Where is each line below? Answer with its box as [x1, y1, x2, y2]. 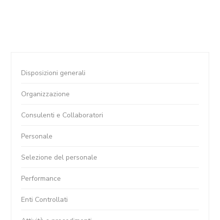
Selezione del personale [21, 152, 98, 162]
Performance [21, 173, 61, 183]
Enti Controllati [21, 194, 68, 204]
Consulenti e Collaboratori [21, 110, 104, 120]
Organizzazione [21, 89, 70, 99]
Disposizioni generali [21, 68, 86, 78]
